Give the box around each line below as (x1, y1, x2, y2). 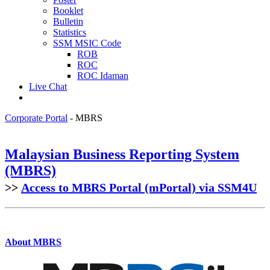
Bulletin (53, 16, 83, 27)
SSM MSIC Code (53, 37, 121, 48)
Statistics (53, 27, 86, 37)
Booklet (53, 5, 83, 16)
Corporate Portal (5, 112, 67, 123)
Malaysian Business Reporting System (5, 146, 239, 162)
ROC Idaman (77, 70, 128, 81)
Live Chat (29, 81, 67, 92)
